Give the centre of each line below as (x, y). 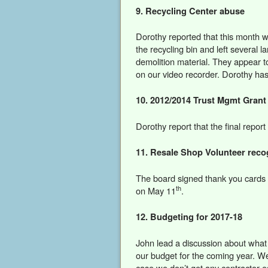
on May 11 (156, 191)
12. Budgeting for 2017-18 (189, 217)
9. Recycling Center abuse (190, 10)
